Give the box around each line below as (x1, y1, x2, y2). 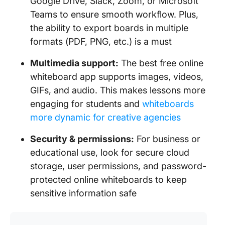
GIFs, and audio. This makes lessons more (30, 85, 205, 95)
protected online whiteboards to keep (30, 174, 187, 185)
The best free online (119, 58, 203, 68)
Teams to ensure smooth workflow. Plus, (30, 9, 198, 20)
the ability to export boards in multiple (30, 23, 188, 33)
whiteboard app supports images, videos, (30, 71, 203, 82)
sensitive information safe (30, 188, 137, 198)
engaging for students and (30, 98, 142, 109)
